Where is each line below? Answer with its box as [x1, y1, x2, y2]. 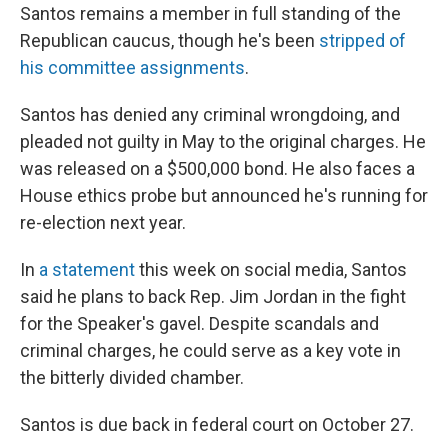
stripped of [319, 29, 406, 51]
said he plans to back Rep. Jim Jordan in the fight [20, 285, 406, 307]
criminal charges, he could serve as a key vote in [20, 339, 401, 361]
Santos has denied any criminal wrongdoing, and [20, 103, 400, 125]
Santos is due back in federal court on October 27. [20, 413, 414, 435]
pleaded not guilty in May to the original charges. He [20, 130, 426, 152]
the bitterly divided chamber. [20, 366, 244, 388]
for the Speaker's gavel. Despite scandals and [20, 312, 379, 334]
